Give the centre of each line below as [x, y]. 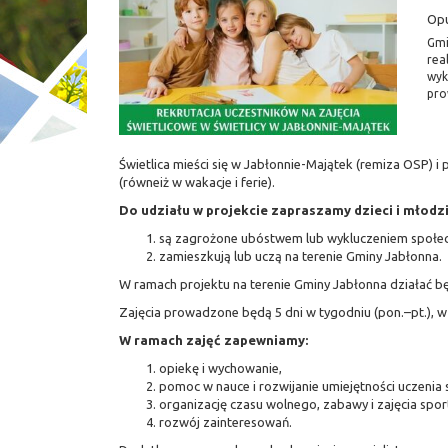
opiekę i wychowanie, [220, 368]
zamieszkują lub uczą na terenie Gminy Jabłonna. [300, 256]
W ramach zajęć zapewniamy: [213, 340]
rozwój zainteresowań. [225, 422]
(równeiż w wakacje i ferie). [197, 182]
